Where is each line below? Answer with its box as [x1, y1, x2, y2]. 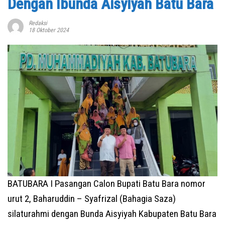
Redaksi [29, 20, 47, 27]
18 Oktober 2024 [29, 27, 69, 34]
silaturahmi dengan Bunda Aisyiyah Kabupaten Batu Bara [8, 207, 216, 219]
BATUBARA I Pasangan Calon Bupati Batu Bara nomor [8, 177, 205, 189]
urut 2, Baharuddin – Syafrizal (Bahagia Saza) [8, 192, 176, 204]
